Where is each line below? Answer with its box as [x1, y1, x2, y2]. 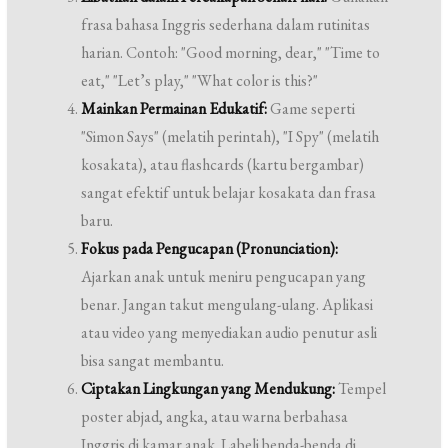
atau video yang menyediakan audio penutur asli [81, 322, 378, 344]
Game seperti [267, 98, 356, 120]
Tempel [335, 378, 387, 400]
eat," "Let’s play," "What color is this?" [81, 70, 319, 92]
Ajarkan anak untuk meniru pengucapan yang [81, 266, 367, 288]
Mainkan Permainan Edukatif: [81, 98, 268, 120]
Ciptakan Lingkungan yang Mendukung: [81, 378, 336, 400]
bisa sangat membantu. [81, 350, 225, 372]
